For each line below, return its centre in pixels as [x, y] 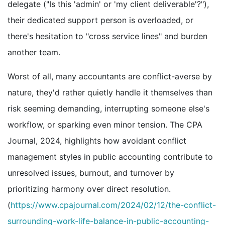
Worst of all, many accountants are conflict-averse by [110, 77]
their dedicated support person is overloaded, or [100, 20]
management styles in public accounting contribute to [110, 157]
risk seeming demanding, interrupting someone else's [108, 109]
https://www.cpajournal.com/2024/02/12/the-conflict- [113, 205]
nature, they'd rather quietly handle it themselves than [110, 93]
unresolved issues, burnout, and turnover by [91, 173]
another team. [34, 52]
